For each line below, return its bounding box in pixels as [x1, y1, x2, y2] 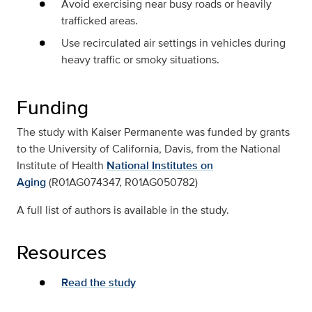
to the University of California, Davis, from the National [17, 141, 281, 157]
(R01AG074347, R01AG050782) [49, 174, 198, 191]
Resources [17, 238, 107, 267]
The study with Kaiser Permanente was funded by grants [17, 124, 290, 141]
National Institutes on [107, 157, 213, 174]
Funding [17, 93, 88, 122]
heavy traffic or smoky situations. [61, 52, 219, 68]
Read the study [61, 274, 136, 291]
